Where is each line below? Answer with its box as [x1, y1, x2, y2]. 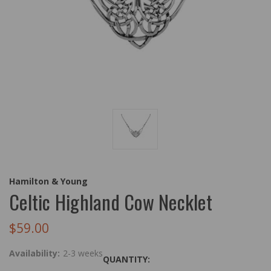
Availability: [9, 247, 60, 259]
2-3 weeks [62, 247, 103, 259]
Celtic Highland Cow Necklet [9, 187, 212, 216]
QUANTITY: [102, 253, 150, 265]
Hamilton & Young [9, 175, 88, 187]
